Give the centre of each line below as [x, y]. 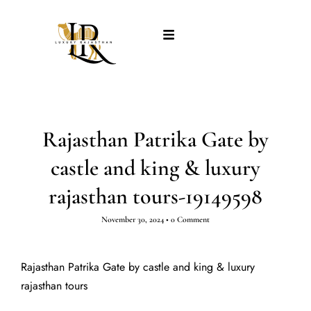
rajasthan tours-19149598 [155, 196]
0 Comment [190, 219]
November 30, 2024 [133, 219]
